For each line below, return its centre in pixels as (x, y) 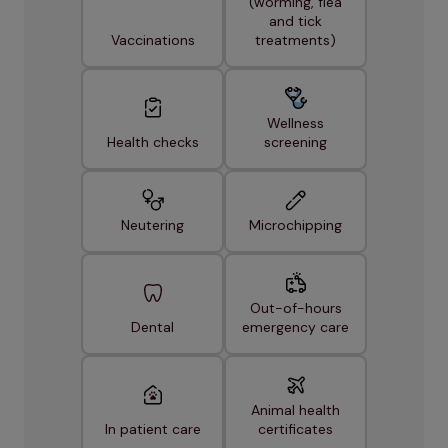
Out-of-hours (295, 308)
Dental (152, 327)
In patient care (152, 429)
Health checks (152, 142)
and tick (295, 21)
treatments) (295, 40)
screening (295, 142)
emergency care (295, 327)
